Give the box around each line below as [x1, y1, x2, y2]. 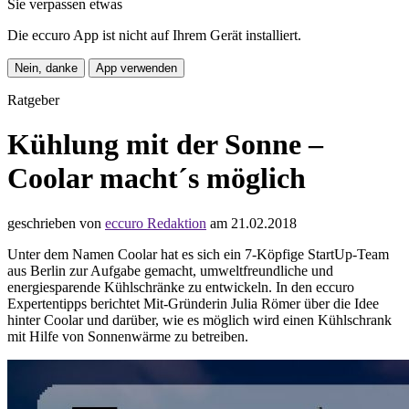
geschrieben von [7, 215, 105, 231]
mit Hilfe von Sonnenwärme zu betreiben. [7, 328, 248, 344]
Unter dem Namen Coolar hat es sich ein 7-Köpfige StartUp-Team [7, 246, 389, 262]
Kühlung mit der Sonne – [7, 128, 323, 162]
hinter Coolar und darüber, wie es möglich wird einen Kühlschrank [7, 311, 392, 328]
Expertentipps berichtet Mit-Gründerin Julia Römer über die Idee [7, 295, 379, 311]
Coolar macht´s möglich [7, 162, 306, 195]
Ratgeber [7, 92, 59, 108]
